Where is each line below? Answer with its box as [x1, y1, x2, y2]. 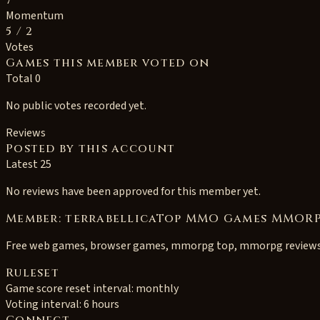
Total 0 [6, 71, 41, 86]
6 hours [84, 296, 119, 312]
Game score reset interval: [6, 281, 136, 296]
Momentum [6, 8, 64, 24]
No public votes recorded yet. [6, 98, 146, 114]
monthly [136, 281, 179, 296]
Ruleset [6, 265, 59, 281]
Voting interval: [6, 296, 84, 312]
